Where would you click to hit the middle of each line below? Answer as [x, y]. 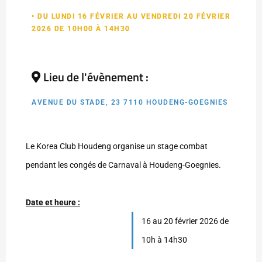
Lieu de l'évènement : [96, 77]
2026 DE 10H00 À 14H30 [81, 29]
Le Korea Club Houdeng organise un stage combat [117, 146]
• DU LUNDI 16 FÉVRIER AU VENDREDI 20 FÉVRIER [131, 17]
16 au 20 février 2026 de [185, 221]
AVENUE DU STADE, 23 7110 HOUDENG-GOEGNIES [130, 103]
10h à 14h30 [165, 240]
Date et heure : [53, 203]
